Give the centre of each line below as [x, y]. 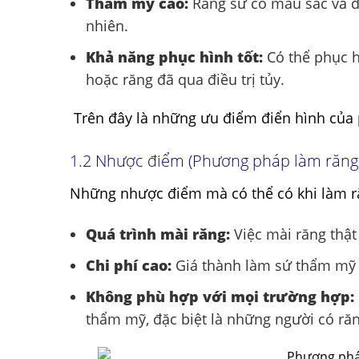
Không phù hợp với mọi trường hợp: [220, 296]
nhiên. [107, 25]
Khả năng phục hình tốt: [174, 56]
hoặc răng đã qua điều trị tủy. [185, 79]
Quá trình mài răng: [158, 234]
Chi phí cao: [129, 265]
